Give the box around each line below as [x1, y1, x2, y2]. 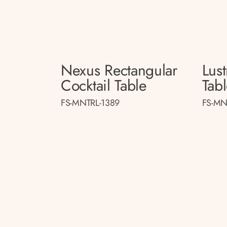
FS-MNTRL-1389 [61, 96, 120, 109]
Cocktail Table [61, 74, 146, 96]
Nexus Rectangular [61, 59, 177, 81]
